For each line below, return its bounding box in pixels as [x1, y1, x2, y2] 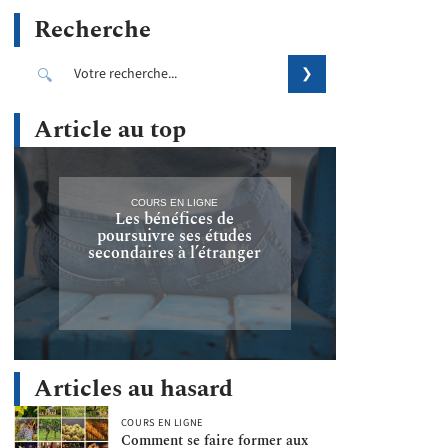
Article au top [34, 112, 186, 148]
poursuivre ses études [97, 223, 253, 248]
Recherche [34, 12, 151, 48]
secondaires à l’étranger [88, 240, 262, 265]
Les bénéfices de [115, 206, 235, 231]
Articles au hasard [34, 370, 233, 407]
